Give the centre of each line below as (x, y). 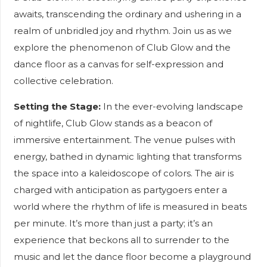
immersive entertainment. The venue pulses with (124, 140)
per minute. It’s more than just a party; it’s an (113, 223)
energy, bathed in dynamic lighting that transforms (127, 156)
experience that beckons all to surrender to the (121, 240)
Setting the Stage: (57, 106)
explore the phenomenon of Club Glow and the (122, 47)
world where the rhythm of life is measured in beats (130, 207)
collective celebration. (63, 81)
